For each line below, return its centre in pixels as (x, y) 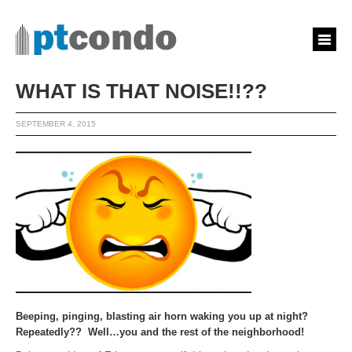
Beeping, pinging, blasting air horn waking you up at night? (162, 316)
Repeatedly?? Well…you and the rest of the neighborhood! (160, 332)
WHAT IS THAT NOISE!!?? (141, 91)
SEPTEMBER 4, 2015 (56, 124)
